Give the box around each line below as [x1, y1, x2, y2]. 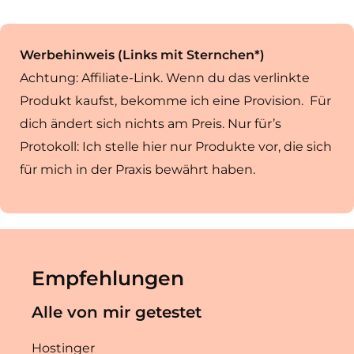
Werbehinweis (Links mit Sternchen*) [20, 47, 265, 62]
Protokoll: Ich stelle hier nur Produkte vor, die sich [20, 138, 332, 154]
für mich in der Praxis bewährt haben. [20, 161, 258, 177]
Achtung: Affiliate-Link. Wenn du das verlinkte [20, 70, 310, 85]
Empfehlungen [32, 265, 184, 290]
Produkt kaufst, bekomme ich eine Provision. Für [20, 92, 331, 108]
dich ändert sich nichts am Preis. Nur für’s [20, 115, 281, 131]
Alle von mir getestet [32, 302, 201, 322]
